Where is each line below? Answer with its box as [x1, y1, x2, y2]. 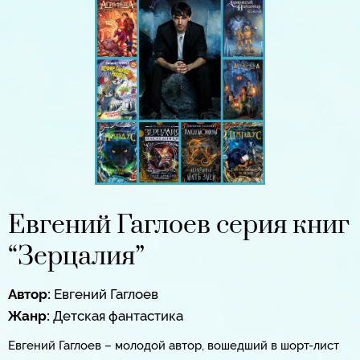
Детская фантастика [53, 308, 183, 325]
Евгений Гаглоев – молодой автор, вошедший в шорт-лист [8, 338, 339, 354]
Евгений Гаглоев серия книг [8, 209, 350, 243]
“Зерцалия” [8, 240, 145, 274]
